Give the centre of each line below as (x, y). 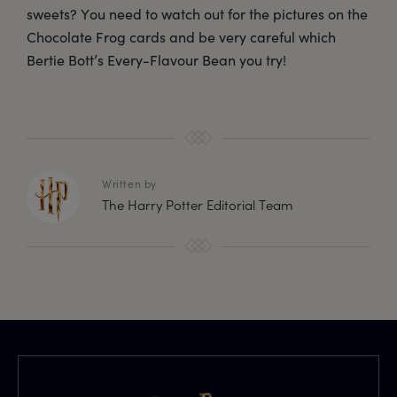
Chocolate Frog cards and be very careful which (181, 37)
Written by (129, 184)
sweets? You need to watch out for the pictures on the (197, 14)
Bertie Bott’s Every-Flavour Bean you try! (156, 60)
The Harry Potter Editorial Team (197, 205)
